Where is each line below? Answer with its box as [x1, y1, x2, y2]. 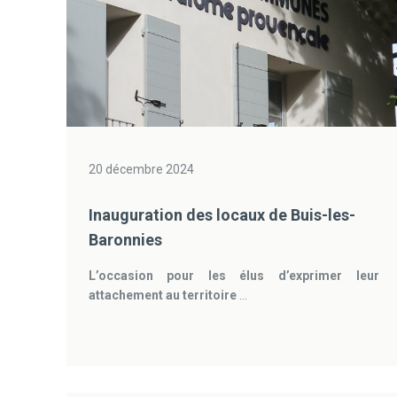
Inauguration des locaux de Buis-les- [88, 206, 355, 224]
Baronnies [88, 230, 162, 249]
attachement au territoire [88, 288, 237, 302]
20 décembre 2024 [88, 162, 194, 176]
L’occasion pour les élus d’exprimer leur [88, 269, 379, 283]
